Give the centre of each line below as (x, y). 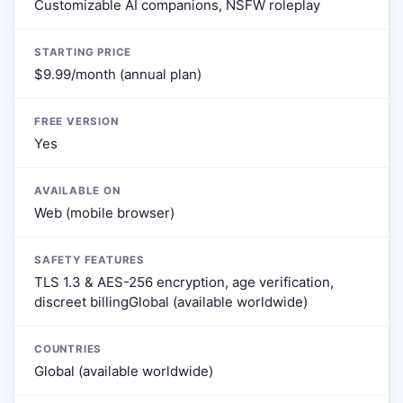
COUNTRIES (68, 349)
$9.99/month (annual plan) (118, 74)
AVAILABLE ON (77, 191)
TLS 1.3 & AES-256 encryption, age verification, (184, 282)
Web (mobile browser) (104, 213)
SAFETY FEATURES (90, 260)
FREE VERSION (76, 121)
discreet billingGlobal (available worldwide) (171, 302)
